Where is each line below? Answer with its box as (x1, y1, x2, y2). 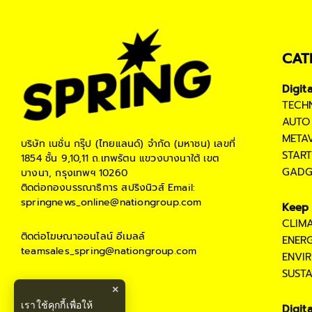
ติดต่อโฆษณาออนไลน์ (21, 229, 113, 244)
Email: (164, 180, 196, 196)
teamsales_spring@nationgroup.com (21, 244, 201, 259)
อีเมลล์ (113, 229, 146, 244)
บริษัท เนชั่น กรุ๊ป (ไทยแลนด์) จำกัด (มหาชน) (21, 136, 210, 152)
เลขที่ (210, 136, 235, 152)
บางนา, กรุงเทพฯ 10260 (21, 166, 127, 181)
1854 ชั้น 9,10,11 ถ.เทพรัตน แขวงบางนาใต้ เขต (21, 151, 219, 166)
